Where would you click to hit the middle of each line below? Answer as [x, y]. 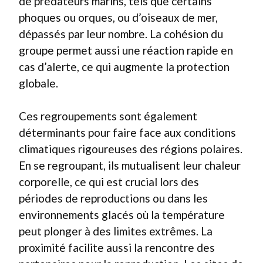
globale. [38, 83]
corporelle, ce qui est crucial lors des [109, 182]
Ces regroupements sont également [108, 116]
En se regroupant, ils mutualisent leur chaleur [130, 165]
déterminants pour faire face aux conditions [127, 132]
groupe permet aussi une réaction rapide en [126, 50]
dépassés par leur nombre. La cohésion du [121, 33]
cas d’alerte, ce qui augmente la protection [124, 66]
